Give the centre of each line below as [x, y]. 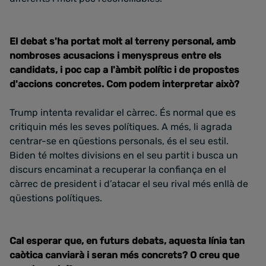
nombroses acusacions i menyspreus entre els [115, 56]
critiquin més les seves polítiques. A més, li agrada [121, 127]
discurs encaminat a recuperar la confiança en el [118, 170]
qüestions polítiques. [56, 198]
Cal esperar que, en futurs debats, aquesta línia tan [127, 241]
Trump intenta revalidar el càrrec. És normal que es [123, 113]
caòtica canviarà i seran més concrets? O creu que [124, 255]
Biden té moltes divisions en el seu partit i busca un [124, 155]
